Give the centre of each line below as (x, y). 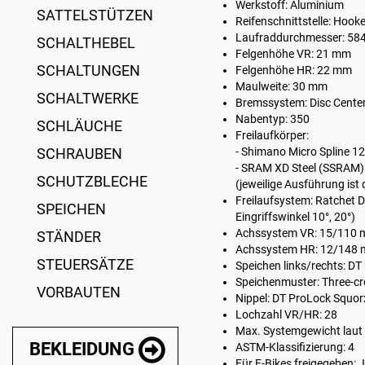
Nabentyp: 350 (273, 119)
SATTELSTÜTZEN (95, 15)
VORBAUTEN (79, 292)
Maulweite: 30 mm (281, 86)
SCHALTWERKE (88, 98)
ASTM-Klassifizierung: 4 (295, 347)
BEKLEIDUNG (82, 349)
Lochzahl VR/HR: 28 (286, 314)
